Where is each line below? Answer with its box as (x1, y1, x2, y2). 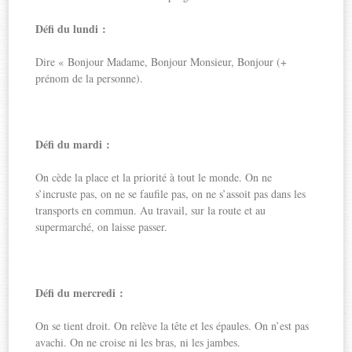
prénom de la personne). (35, 70, 144, 86)
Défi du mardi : (35, 135, 111, 152)
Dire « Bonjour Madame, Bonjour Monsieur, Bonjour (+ (35, 53, 288, 69)
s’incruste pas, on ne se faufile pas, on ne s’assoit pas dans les (35, 185, 306, 201)
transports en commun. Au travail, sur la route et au (35, 202, 266, 218)
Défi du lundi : (35, 20, 107, 37)
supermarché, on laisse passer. (35, 218, 168, 234)
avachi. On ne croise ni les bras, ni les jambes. (35, 334, 241, 350)
